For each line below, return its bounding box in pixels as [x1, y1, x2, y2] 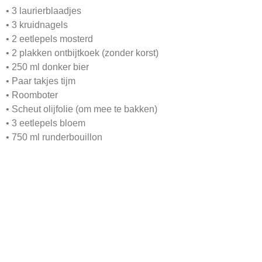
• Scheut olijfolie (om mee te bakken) [6, 104, 157, 115]
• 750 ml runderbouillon [6, 132, 102, 143]
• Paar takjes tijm [6, 76, 75, 87]
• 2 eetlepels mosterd [6, 34, 93, 44]
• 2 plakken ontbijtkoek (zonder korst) [6, 48, 158, 58]
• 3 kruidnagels [6, 20, 68, 30]
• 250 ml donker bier [6, 62, 89, 73]
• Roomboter [6, 90, 58, 101]
